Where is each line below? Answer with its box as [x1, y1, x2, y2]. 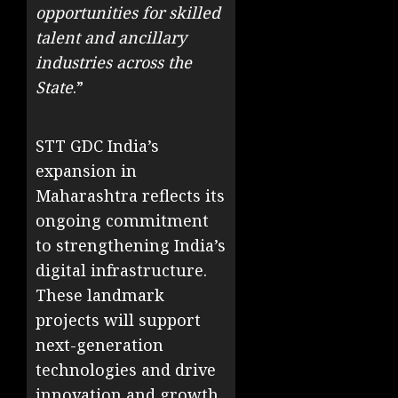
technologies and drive [36, 359, 216, 381]
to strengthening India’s [36, 235, 226, 257]
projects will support [36, 309, 201, 331]
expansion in [36, 160, 137, 182]
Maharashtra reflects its [36, 185, 225, 207]
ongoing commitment [36, 210, 209, 232]
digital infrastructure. [36, 259, 207, 282]
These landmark [36, 284, 164, 306]
